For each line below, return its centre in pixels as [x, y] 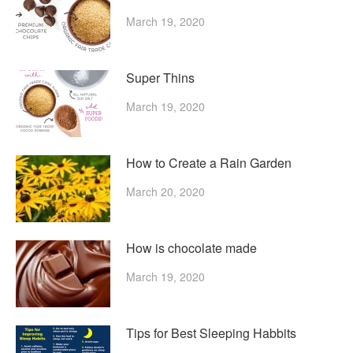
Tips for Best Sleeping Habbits [211, 333]
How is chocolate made [191, 247]
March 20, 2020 [165, 191]
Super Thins [160, 77]
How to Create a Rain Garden [209, 162]
